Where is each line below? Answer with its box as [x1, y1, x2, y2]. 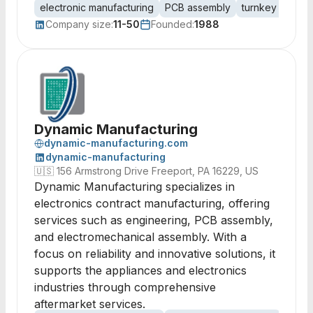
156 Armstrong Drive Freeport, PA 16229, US [57, 165, 259, 177]
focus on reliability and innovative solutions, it [34, 247, 275, 261]
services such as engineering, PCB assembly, [34, 213, 273, 227]
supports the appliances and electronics [34, 263, 247, 277]
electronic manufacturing [40, 1, 154, 13]
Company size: [45, 18, 113, 30]
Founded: [151, 18, 194, 30]
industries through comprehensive [34, 280, 216, 294]
